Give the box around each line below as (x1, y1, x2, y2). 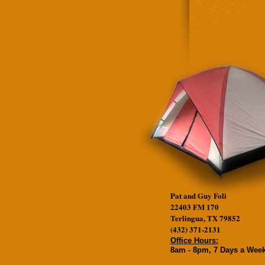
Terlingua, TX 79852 (170, 212, 240, 224)
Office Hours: (170, 236, 218, 245)
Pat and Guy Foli (170, 190, 227, 201)
